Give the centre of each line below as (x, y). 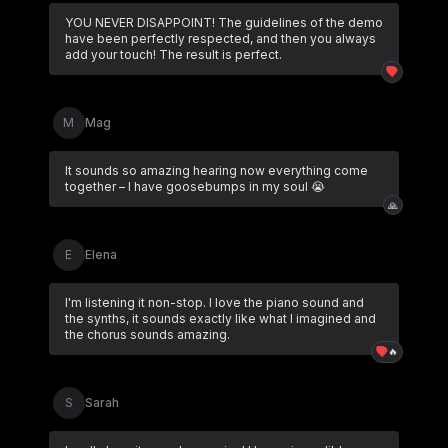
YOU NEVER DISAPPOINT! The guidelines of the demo (223, 22)
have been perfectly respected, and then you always (220, 38)
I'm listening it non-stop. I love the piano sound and (214, 302)
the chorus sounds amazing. (147, 334)
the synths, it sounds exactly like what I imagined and (220, 318)
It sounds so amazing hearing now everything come (216, 170)
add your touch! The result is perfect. (173, 54)
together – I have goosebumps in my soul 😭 (194, 186)
